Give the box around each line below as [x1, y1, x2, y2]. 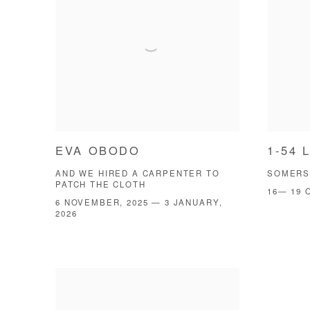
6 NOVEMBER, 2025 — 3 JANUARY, [55, 199, 223, 208]
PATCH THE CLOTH [55, 181, 146, 190]
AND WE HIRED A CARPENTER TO [55, 170, 220, 179]
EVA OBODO [55, 146, 140, 158]
